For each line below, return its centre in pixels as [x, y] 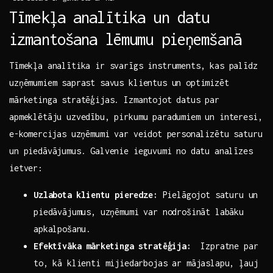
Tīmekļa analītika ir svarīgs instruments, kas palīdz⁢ [133, 66]
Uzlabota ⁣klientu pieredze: [96, 195]
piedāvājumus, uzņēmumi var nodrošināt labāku [139, 212]
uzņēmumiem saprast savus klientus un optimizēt [119, 83]
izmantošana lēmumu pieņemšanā [125, 39]
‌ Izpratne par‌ [225, 246]
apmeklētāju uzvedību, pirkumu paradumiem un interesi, [136, 117]
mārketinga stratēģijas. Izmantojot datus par [114, 100]
